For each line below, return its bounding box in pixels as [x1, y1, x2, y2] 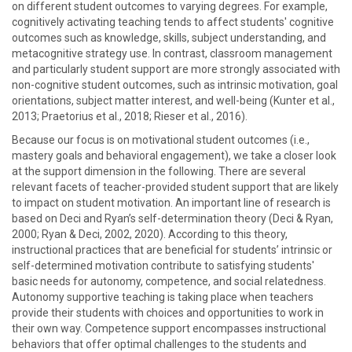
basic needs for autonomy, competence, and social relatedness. [12, 275, 326, 288]
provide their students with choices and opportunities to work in [12, 306, 324, 319]
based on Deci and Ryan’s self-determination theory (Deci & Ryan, [12, 212, 333, 225]
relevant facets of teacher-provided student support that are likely [12, 181, 339, 193]
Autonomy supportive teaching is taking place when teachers [12, 291, 313, 303]
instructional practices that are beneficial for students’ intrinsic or [12, 244, 332, 256]
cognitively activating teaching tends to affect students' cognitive [12, 16, 334, 28]
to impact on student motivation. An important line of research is [12, 196, 331, 209]
